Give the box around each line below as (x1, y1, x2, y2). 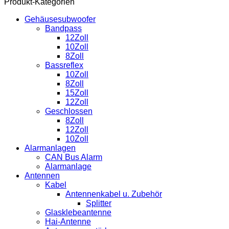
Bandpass (45, 24, 82, 33)
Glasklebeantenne (45, 208, 111, 217)
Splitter (86, 198, 111, 208)
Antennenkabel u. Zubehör (65, 189, 162, 198)
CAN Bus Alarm (45, 152, 102, 162)
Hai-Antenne (45, 217, 91, 226)
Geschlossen (45, 106, 93, 116)
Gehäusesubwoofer (25, 14, 96, 24)
